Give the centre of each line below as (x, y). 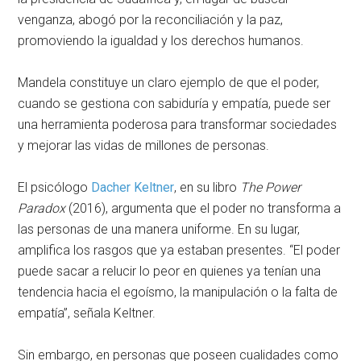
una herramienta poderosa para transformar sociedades (178, 124)
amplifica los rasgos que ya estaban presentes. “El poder (179, 250)
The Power (271, 187)
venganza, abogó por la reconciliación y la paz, (151, 19)
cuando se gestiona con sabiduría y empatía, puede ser (174, 103)
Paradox (42, 208)
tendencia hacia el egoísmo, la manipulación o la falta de (178, 292)
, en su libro (207, 187)
